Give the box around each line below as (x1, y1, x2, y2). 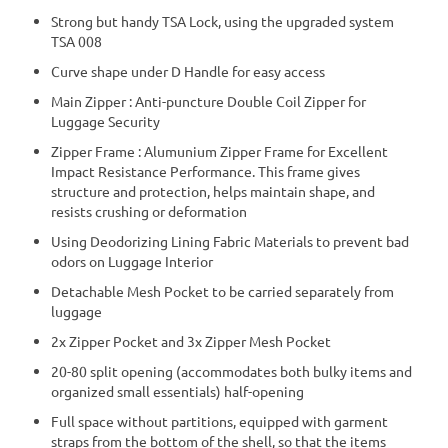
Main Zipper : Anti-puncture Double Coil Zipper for (51, 92, 366, 111)
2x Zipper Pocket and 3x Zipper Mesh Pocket (51, 332, 331, 351)
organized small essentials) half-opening (51, 382, 304, 401)
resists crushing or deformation (51, 202, 247, 221)
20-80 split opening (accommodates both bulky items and (51, 362, 412, 381)
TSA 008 (51, 32, 102, 51)
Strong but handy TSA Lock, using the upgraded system (51, 12, 394, 31)
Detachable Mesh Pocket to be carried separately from (51, 282, 394, 301)
